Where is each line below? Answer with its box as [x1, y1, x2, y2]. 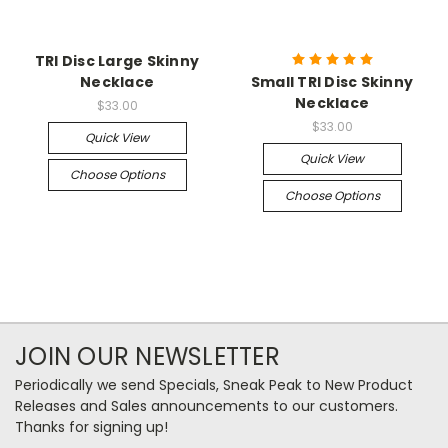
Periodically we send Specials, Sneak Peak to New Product [15, 374, 413, 395]
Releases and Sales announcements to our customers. [15, 395, 398, 416]
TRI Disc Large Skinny [34, 50, 200, 71]
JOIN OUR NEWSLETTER [15, 339, 280, 373]
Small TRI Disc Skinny [250, 71, 414, 92]
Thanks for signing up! [15, 416, 168, 437]
